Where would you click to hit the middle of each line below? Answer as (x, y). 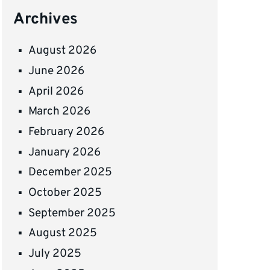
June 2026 (57, 71)
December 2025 (71, 173)
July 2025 (55, 254)
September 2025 (72, 213)
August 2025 (63, 234)
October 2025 (65, 193)
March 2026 (60, 112)
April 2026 (56, 91)
